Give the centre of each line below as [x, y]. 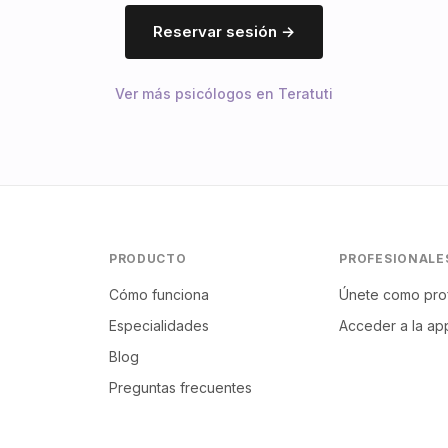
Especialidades [158, 325]
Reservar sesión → [224, 31]
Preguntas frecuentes [180, 387]
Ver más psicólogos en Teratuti [224, 93]
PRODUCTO [147, 258]
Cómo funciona [158, 294]
